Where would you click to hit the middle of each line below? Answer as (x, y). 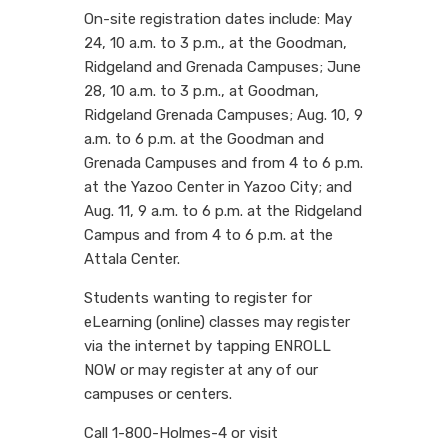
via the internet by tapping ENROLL (207, 345)
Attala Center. (132, 258)
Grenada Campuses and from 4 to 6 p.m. (223, 162)
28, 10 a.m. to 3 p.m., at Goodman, (201, 90)
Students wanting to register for (198, 297)
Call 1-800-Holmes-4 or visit (181, 432)
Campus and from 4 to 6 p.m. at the (208, 234)
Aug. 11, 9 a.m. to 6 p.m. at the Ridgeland (223, 210)
